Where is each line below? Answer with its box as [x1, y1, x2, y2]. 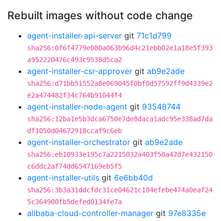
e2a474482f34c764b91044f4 [27, 91, 122, 99]
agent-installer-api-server [27, 31, 122, 40]
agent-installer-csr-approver [27, 66, 132, 76]
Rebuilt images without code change [7, 9, 193, 22]
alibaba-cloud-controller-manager [27, 208, 153, 218]
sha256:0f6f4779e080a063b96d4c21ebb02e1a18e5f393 [27, 44, 213, 52]
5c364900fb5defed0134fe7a [27, 198, 122, 206]
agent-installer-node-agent [27, 102, 127, 111]
